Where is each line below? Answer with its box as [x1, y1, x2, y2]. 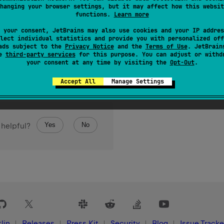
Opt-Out [169, 58, 194, 66]
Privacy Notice [64, 42, 114, 50]
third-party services [5, 50, 75, 58]
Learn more [113, 10, 149, 18]
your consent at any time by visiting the [26, 58, 170, 66]
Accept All [60, 77, 95, 85]
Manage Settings [111, 77, 164, 85]
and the [113, 42, 145, 50]
